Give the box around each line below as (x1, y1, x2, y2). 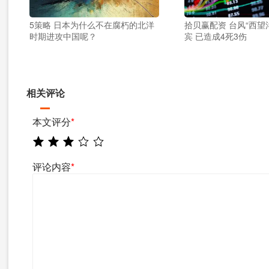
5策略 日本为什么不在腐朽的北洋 (29, 19, 155, 31)
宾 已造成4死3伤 (184, 30, 247, 42)
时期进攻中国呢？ (29, 30, 97, 42)
